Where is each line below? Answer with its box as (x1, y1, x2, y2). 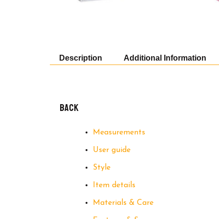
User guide (93, 146, 131, 154)
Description (59, 53, 103, 62)
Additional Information (123, 53, 206, 62)
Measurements (93, 129, 145, 137)
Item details (93, 181, 135, 190)
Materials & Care (93, 199, 153, 207)
